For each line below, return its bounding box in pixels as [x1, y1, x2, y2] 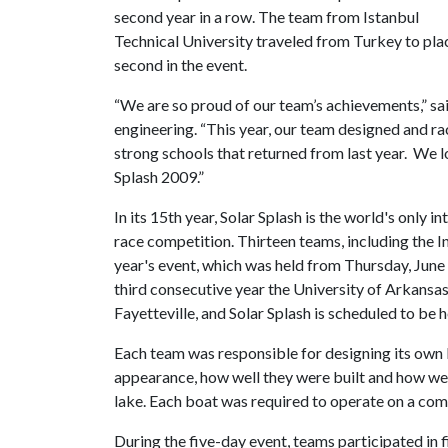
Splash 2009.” [114, 167, 204, 186]
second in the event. [114, 55, 247, 74]
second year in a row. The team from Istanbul [114, 7, 419, 26]
